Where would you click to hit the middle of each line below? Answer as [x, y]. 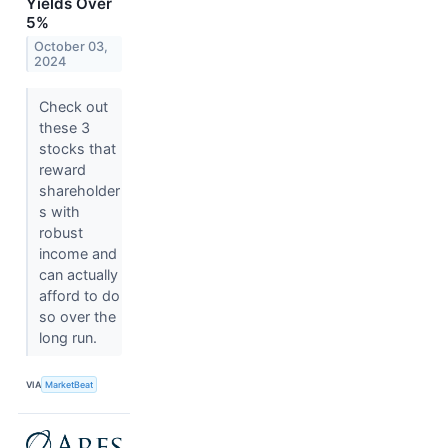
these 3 [64, 128]
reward [62, 170]
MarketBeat [69, 384]
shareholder [79, 191]
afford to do [79, 296]
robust [60, 233]
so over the [77, 317]
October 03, [71, 47]
